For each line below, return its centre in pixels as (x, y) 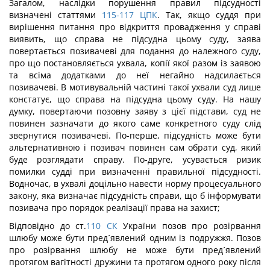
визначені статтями (52, 15)
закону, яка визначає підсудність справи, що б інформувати (135, 196)
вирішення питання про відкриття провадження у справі (135, 27)
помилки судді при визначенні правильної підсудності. (135, 171)
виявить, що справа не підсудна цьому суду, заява (135, 39)
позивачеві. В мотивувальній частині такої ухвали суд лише (135, 87)
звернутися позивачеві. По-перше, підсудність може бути (135, 135)
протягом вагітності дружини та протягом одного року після (135, 262)
